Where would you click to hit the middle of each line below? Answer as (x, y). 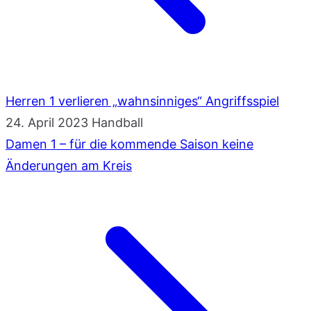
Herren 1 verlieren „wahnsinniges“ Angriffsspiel (142, 101)
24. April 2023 (47, 122)
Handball (117, 122)
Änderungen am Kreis (69, 165)
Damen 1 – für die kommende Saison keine (129, 144)
